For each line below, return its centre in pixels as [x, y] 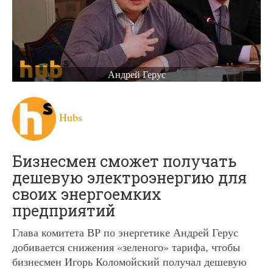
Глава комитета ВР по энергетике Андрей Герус [125, 232]
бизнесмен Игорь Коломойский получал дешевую [129, 261]
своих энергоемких [87, 194]
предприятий [64, 210]
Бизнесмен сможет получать [124, 161]
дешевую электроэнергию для [129, 177]
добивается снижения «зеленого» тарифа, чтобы [126, 246]
